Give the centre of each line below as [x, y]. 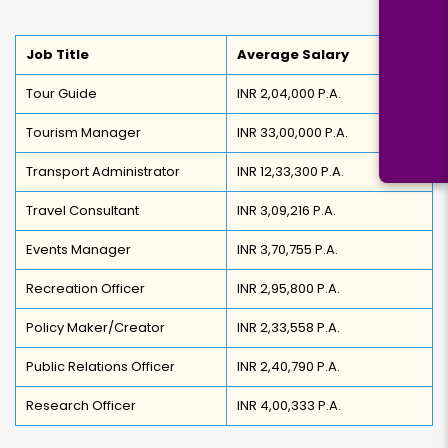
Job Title [57, 54]
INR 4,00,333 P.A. [289, 405]
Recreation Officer [85, 288]
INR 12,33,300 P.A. [290, 171]
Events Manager [78, 249]
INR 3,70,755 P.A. [287, 249]
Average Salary [293, 54]
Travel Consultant [82, 210]
